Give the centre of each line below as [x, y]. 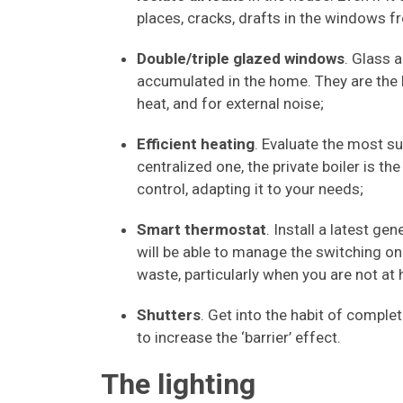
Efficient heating [196, 144]
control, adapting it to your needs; [250, 189]
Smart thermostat [201, 229]
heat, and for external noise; [230, 103]
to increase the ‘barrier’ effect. [239, 337]
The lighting [178, 384]
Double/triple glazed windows [241, 58]
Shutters [169, 315]
